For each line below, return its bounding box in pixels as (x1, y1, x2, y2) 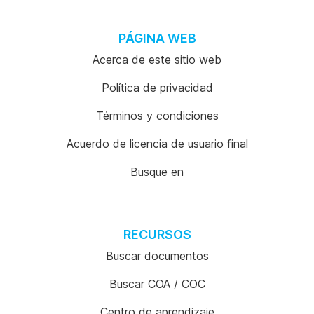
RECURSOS (123, 227, 191, 242)
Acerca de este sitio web (93, 53, 221, 67)
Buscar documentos (105, 249, 209, 263)
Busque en (130, 165, 184, 179)
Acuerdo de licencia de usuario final (66, 137, 248, 151)
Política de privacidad (101, 81, 213, 95)
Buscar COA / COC (109, 277, 205, 291)
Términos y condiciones (95, 109, 219, 123)
